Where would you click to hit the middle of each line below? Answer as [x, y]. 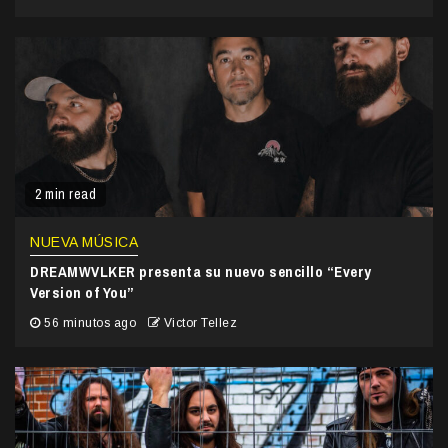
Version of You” [82, 293]
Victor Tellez [200, 323]
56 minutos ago [90, 323]
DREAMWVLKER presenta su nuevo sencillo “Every [201, 272]
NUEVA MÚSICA [84, 242]
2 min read [65, 194]
